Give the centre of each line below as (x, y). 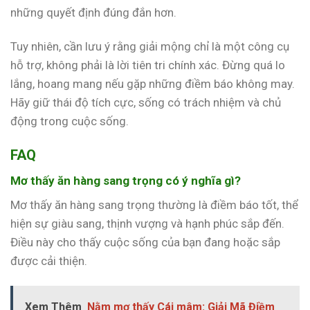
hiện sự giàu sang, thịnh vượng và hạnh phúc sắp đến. (147, 224)
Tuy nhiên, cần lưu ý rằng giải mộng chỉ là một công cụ (150, 47)
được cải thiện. (49, 261)
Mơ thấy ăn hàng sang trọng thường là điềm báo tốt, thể (154, 205)
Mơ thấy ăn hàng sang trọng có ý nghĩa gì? (126, 180)
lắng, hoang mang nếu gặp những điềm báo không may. (153, 84)
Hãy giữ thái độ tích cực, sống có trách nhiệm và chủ (146, 103)
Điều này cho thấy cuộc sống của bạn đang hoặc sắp (145, 243)
